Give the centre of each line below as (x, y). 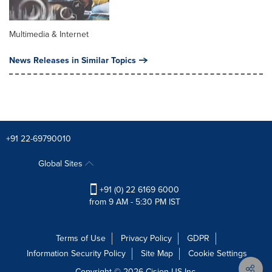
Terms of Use (81, 239)
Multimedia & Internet (49, 35)
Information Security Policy (76, 254)
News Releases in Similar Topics (73, 60)
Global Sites (61, 164)
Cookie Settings (218, 254)
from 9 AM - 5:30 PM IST (134, 202)
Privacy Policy (146, 239)
